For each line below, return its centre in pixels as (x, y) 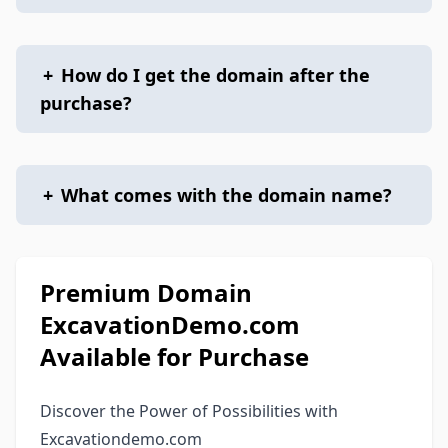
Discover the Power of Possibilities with (189, 411)
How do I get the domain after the (215, 75)
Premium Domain (146, 292)
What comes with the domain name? (226, 195)
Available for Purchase (174, 356)
